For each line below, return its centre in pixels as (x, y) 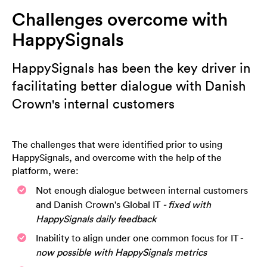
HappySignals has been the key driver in (131, 68)
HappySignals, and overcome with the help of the (117, 158)
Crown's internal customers (93, 104)
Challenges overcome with (120, 20)
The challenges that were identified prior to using (117, 145)
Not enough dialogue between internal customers (142, 190)
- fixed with (187, 205)
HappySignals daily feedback (96, 219)
